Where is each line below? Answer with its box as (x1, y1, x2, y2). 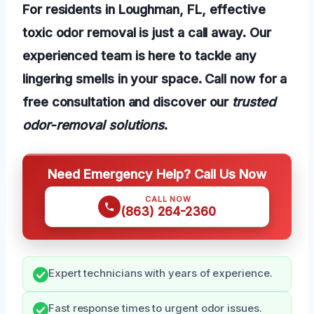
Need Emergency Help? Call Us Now (48, 165, 266, 182)
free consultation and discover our (22, 93, 233, 109)
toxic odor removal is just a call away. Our (22, 24, 271, 40)
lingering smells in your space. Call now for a (22, 70, 287, 86)
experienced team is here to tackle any (22, 47, 257, 63)
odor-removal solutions (22, 116, 165, 132)
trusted (232, 93, 275, 109)
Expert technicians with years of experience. (48, 266, 273, 280)
